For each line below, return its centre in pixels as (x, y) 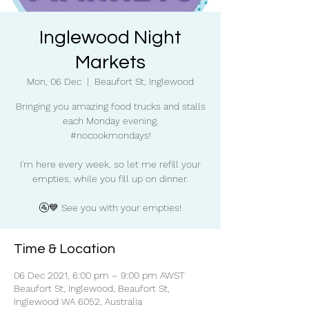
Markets (110, 62)
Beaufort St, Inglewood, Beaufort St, (92, 288)
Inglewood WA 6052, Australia (78, 301)
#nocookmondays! (110, 135)
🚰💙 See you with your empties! (110, 208)
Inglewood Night (110, 38)
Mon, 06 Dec (54, 81)
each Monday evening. (110, 121)
